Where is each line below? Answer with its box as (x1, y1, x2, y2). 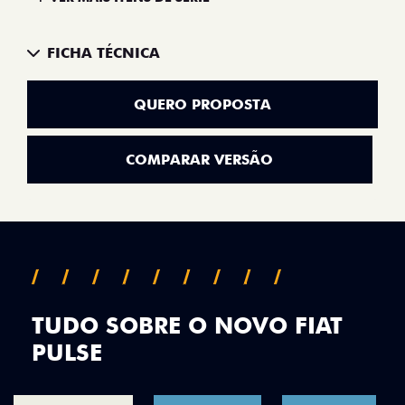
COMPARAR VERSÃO (126, 150, 274, 168)
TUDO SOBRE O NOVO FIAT (32, 312, 343, 340)
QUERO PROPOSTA (134, 95, 271, 113)
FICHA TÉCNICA (47, 43, 160, 61)
